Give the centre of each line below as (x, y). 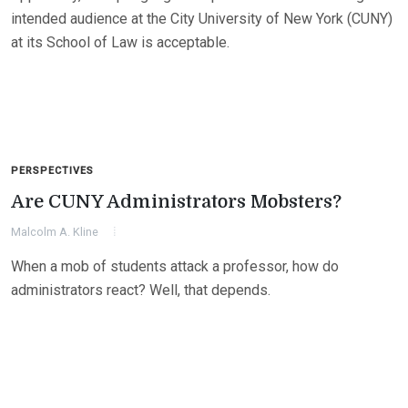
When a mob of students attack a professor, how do (175, 266)
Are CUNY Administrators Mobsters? (176, 202)
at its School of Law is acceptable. (120, 42)
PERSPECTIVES (52, 171)
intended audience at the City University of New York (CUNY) (202, 19)
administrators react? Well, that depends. (141, 290)
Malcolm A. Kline (55, 232)
